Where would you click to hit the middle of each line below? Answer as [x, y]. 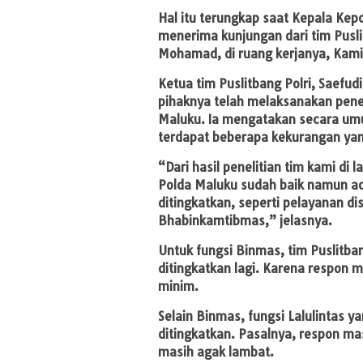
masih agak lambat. [216, 352]
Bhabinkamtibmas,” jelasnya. [245, 220]
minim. [178, 286]
